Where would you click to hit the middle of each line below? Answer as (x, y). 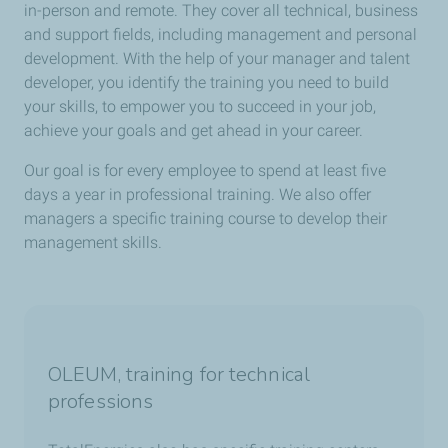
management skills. (93, 243)
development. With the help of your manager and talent (217, 59)
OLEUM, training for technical (179, 375)
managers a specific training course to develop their (205, 219)
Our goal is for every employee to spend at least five (205, 171)
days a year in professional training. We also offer (197, 195)
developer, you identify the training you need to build (206, 83)
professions (101, 402)
